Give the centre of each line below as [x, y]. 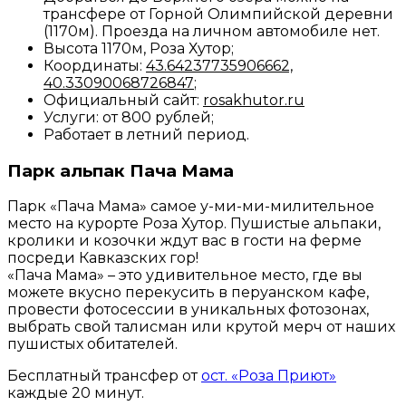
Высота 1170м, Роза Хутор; [139, 49]
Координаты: [95, 66]
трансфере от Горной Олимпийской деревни [218, 14]
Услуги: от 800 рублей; [129, 118]
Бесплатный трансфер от [104, 376]
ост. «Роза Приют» [269, 376]
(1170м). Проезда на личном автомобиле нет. [212, 32]
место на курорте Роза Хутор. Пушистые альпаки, [194, 224]
